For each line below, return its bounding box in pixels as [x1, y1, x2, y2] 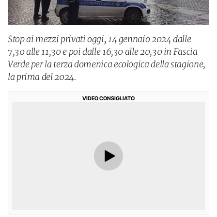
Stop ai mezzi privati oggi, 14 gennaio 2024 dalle [8, 33, 191, 45]
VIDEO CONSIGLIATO [82, 95, 135, 102]
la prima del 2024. [8, 71, 77, 82]
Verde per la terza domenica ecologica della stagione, [8, 59, 205, 70]
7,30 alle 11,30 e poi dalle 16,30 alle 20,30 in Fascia [8, 46, 198, 57]
